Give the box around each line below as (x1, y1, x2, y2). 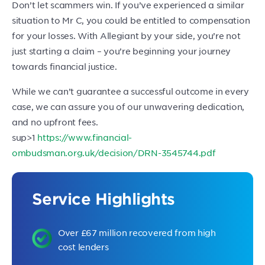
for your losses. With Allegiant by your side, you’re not (12, 30, 241, 41)
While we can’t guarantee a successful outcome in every (12, 86, 249, 96)
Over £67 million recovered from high (58, 227, 216, 238)
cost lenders (58, 241, 109, 252)
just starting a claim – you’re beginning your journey (12, 46, 231, 56)
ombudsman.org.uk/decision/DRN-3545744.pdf (12, 147, 216, 158)
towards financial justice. (12, 61, 117, 72)
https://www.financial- (37, 132, 132, 143)
